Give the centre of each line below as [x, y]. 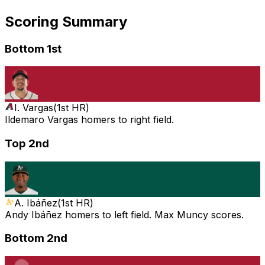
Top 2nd [27, 143]
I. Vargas [34, 108]
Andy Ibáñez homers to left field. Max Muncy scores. [124, 214]
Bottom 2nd [36, 238]
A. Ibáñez [36, 203]
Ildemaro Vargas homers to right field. [89, 120]
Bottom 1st [33, 49]
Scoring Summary [66, 21]
